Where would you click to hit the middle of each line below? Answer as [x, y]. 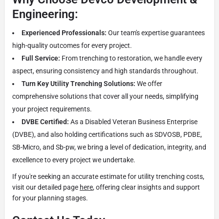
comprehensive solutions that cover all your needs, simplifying [105, 96]
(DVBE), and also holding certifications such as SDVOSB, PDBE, [107, 134]
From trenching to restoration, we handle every [131, 58]
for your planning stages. [50, 198]
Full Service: [41, 58]
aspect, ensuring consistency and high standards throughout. [105, 71]
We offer [149, 83]
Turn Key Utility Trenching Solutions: [78, 83]
